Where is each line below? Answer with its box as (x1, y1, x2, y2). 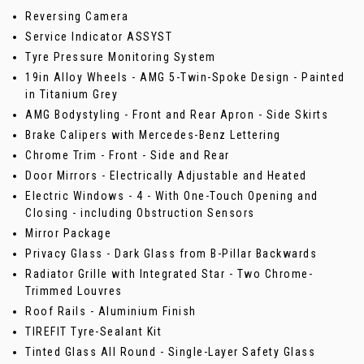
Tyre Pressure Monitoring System (25, 50, 216, 64)
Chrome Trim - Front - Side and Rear (25, 149, 230, 162)
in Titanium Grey (25, 88, 118, 102)
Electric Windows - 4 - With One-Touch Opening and (25, 189, 318, 203)
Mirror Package (25, 227, 111, 240)
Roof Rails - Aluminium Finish (25, 305, 197, 318)
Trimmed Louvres (25, 284, 123, 298)
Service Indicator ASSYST (25, 30, 172, 44)
